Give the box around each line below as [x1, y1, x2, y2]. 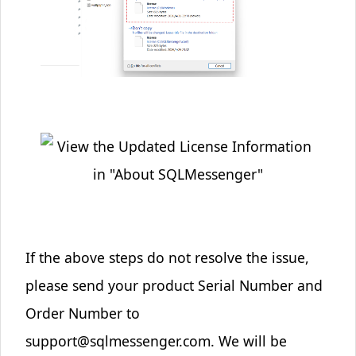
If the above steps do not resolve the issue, [25, 248, 309, 267]
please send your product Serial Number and [25, 276, 323, 295]
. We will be [210, 331, 287, 350]
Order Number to [25, 304, 140, 323]
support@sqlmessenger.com [25, 331, 211, 350]
